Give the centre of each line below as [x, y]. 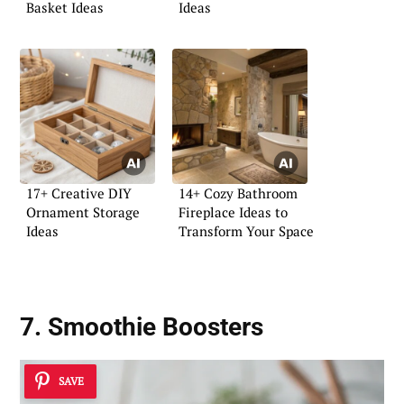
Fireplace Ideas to [233, 211]
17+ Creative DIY [79, 193]
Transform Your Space [246, 230]
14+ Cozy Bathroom [238, 193]
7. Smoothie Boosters [142, 327]
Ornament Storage [83, 211]
